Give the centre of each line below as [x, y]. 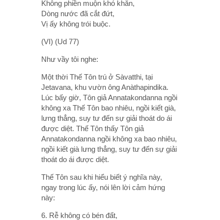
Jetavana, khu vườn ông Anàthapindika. [105, 87]
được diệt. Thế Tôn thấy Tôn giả [93, 128]
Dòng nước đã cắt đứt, [78, 13]
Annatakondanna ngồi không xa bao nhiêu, [109, 138]
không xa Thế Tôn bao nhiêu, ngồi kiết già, [109, 108]
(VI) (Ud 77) [60, 41]
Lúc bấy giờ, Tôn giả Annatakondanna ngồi [109, 97]
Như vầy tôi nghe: [70, 59]
